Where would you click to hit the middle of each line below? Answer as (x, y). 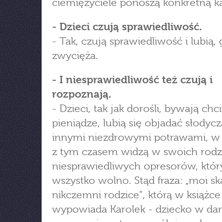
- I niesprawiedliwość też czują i (132, 80)
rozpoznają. (82, 94)
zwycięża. (75, 55)
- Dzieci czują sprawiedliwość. (127, 27)
